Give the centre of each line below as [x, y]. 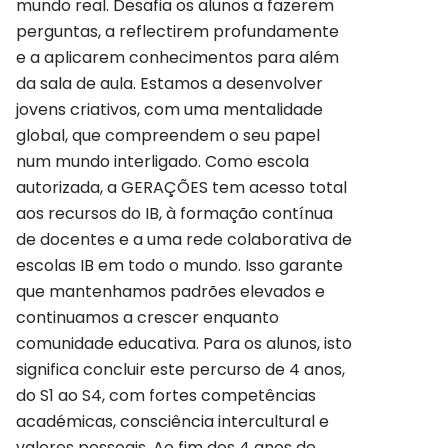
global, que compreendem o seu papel [168, 135]
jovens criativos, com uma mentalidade [169, 109]
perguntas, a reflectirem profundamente [177, 31]
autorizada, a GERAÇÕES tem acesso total [181, 187]
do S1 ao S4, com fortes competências [166, 395]
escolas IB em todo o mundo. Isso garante [179, 265]
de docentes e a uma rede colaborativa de [184, 239]
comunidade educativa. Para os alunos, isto [184, 343]
